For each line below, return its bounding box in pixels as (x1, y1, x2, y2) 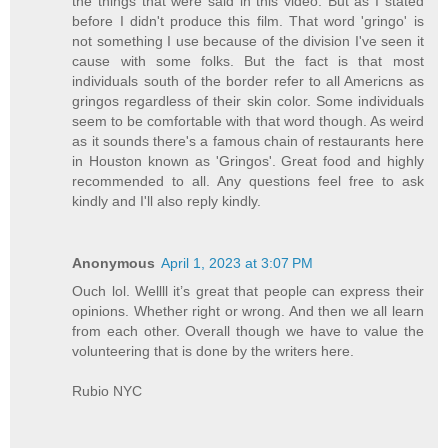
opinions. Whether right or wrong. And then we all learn (72, 303, 424, 320)
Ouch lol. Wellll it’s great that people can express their (72, 283, 424, 300)
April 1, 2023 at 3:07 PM (161, 255, 314, 272)
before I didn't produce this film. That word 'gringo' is (72, 13, 424, 30)
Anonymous (72, 255, 156, 272)
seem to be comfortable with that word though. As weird (72, 113, 424, 130)
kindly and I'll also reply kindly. (72, 193, 262, 210)
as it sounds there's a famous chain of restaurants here (72, 133, 424, 150)
